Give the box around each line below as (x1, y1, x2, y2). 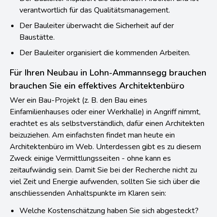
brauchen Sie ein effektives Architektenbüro (10, 79, 185, 92)
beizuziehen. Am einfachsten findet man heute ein (10, 129, 175, 140)
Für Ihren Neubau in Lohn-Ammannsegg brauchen (10, 66, 206, 78)
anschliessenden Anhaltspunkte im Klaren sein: (10, 187, 166, 199)
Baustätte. (19, 31, 55, 43)
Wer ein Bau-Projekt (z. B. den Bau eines (10, 94, 147, 106)
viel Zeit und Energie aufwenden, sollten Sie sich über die (10, 176, 200, 187)
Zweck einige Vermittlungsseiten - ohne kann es (10, 153, 171, 164)
